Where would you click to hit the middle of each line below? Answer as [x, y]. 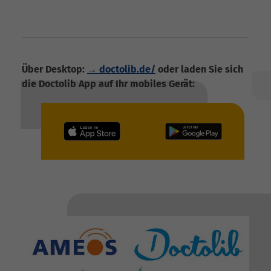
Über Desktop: [54, 69]
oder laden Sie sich [199, 69]
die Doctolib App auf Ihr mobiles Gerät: [108, 83]
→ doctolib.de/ [121, 69]
